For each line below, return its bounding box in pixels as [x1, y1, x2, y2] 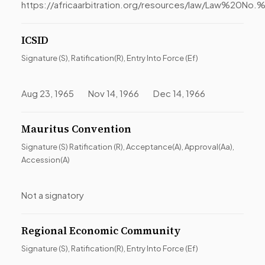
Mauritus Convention [21, 122, 131, 136]
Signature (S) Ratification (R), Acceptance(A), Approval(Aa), [21, 142, 234, 151]
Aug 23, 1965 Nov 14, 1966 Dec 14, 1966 [21, 88, 205, 99]
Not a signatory [21, 189, 84, 201]
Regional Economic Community [21, 224, 180, 238]
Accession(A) [21, 155, 70, 164]
